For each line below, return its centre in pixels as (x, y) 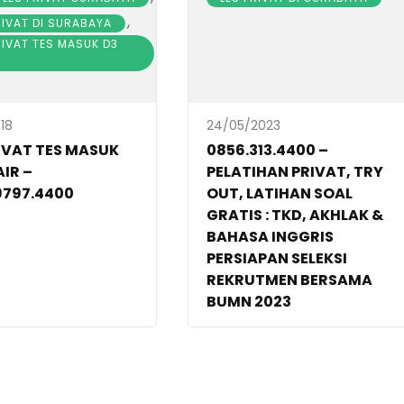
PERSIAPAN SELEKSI (277, 258)
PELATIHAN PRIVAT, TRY (295, 172)
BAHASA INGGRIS (271, 237)
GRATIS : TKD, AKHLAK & (295, 215)
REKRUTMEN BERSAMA (290, 280)
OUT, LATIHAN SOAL (280, 193)
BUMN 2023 (249, 302)
